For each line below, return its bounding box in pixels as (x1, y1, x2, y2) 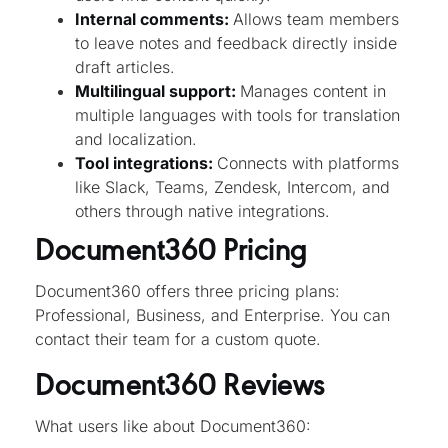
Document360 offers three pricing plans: (35, 281, 340, 302)
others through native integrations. (75, 201, 330, 222)
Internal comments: (75, 9, 233, 30)
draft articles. (75, 57, 175, 78)
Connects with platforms (217, 153, 399, 174)
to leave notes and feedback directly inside (75, 33, 397, 54)
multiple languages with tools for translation (75, 105, 400, 126)
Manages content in (240, 81, 386, 102)
